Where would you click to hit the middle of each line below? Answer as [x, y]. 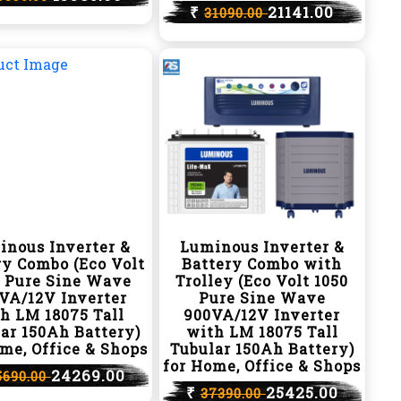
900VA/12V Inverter [262, 315]
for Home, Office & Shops [262, 366]
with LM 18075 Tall [262, 332]
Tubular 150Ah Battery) [262, 349]
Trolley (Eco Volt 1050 [262, 281]
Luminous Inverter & [262, 247]
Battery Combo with [262, 264]
